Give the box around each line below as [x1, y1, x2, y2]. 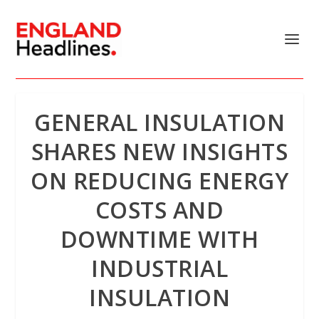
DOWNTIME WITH [60, 224, 259, 254]
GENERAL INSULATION [34, 107, 285, 137]
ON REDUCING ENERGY [31, 165, 288, 196]
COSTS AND [95, 194, 224, 225]
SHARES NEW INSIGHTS [31, 136, 288, 167]
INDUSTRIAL [91, 253, 228, 283]
